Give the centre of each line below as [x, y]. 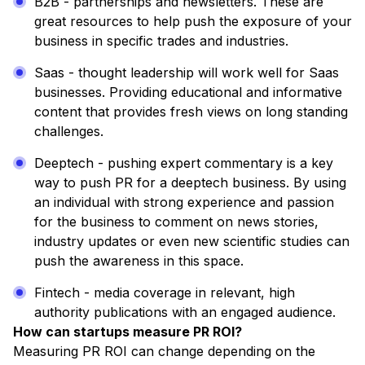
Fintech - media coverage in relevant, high [165, 293]
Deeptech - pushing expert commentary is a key [184, 163]
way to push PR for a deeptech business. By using [190, 183]
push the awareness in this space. [139, 261]
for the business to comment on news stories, [176, 222]
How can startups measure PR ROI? [128, 332]
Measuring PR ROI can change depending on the [164, 352]
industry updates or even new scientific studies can [192, 242]
